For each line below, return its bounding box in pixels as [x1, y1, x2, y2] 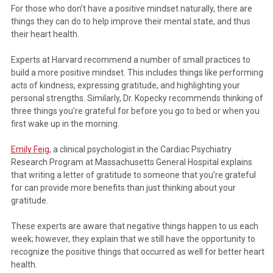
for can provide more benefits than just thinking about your [10, 182, 236, 193]
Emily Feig [10, 144, 49, 154]
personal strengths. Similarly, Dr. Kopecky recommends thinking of [10, 93, 263, 103]
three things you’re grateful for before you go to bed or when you [10, 105, 260, 116]
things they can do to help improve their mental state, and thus [10, 16, 250, 26]
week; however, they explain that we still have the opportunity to [10, 233, 255, 244]
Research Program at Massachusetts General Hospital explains [10, 157, 252, 167]
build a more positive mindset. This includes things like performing [10, 67, 263, 77]
